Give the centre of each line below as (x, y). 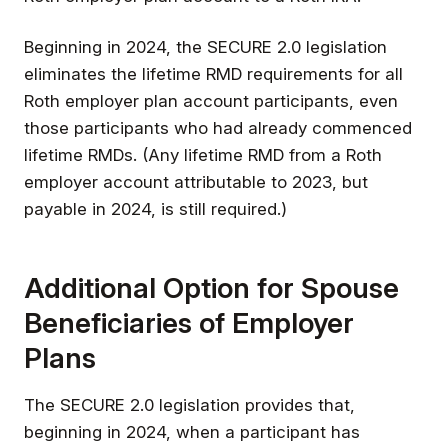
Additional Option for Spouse (211, 287)
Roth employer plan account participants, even (211, 100)
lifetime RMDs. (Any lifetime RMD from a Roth (203, 154)
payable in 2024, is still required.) (155, 208)
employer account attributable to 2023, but (196, 181)
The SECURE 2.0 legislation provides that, (189, 404)
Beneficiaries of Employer (189, 322)
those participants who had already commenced (218, 127)
